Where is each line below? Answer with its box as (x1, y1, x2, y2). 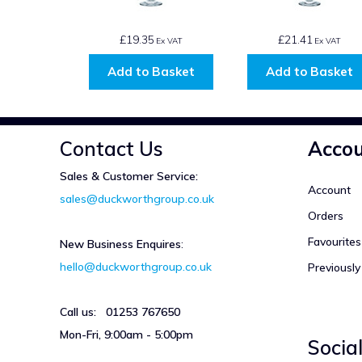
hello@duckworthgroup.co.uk (60, 259, 212, 274)
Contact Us (60, 136, 163, 161)
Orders (307, 208, 343, 223)
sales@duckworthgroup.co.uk (60, 191, 214, 206)
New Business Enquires (60, 236, 181, 251)
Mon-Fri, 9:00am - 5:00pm (60, 326, 193, 342)
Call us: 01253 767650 (60, 304, 180, 319)
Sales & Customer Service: (60, 168, 201, 183)
